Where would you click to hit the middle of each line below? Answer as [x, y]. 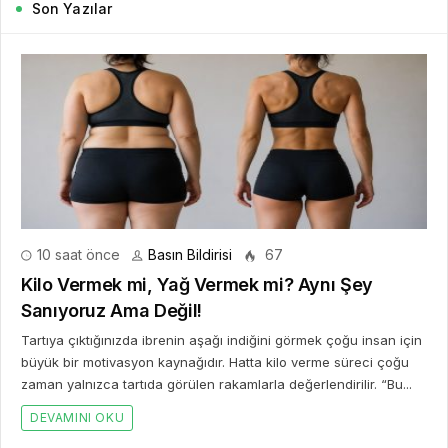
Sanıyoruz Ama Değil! [111, 310]
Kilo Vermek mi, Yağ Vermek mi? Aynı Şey [197, 284]
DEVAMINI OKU [77, 417]
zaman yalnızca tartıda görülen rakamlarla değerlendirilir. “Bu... [216, 383]
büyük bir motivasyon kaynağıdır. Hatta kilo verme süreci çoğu [215, 361]
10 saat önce [76, 254]
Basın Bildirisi [190, 254]
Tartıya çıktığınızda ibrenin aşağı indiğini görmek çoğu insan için [221, 339]
